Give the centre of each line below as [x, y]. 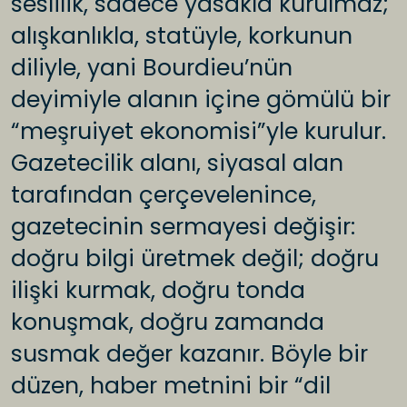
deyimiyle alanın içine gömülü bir [201, 100]
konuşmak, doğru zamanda [168, 323]
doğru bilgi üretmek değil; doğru [195, 259]
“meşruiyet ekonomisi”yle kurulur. [199, 132]
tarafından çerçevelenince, [164, 195]
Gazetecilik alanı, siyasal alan [177, 164]
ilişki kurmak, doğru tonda [158, 291]
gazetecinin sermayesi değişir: [183, 227]
